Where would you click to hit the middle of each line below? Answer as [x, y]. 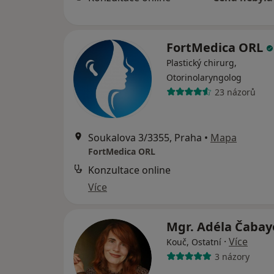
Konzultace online [129, 170]
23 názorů [235, 92]
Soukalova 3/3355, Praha [145, 138]
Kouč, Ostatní [194, 242]
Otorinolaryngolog [204, 77]
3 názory [232, 256]
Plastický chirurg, [202, 63]
